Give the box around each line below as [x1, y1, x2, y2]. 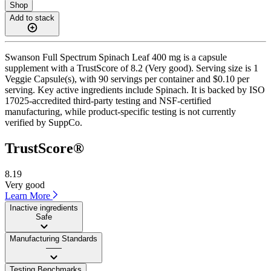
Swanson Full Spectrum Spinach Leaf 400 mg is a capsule [5, 51, 227, 62]
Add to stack [10, 13, 54, 22]
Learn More [5, 190, 53, 201]
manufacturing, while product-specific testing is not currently [5, 106, 236, 117]
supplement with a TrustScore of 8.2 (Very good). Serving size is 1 [5, 62, 258, 73]
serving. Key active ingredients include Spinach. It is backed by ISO [5, 84, 265, 95]
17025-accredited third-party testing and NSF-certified [5, 95, 211, 106]
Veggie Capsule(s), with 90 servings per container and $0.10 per [5, 73, 249, 84]
